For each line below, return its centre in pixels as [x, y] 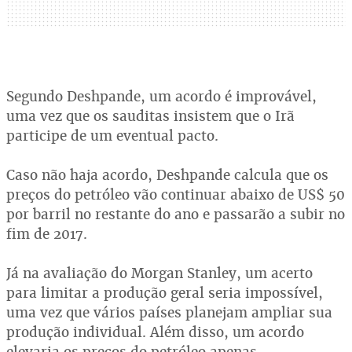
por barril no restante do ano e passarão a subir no [176, 214]
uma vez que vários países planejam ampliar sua [169, 312]
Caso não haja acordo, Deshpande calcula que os [167, 175]
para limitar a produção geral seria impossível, [165, 293]
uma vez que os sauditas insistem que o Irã [150, 116]
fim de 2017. [47, 234]
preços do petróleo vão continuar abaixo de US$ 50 [176, 194]
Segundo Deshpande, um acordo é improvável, [161, 96]
